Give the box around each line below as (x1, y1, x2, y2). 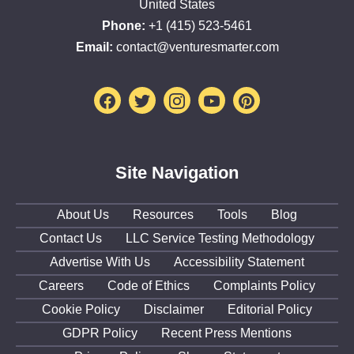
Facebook (115, 90, 183, 108)
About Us (57, 208, 109, 222)
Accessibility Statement (174, 255, 304, 269)
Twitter (149, 90, 196, 108)
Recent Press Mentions (161, 326, 292, 341)
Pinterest (254, 90, 316, 108)
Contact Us (40, 232, 102, 246)
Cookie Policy (42, 303, 120, 317)
